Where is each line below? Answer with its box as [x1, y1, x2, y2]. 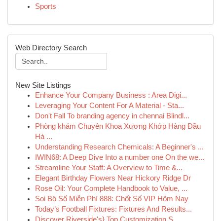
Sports [35, 2, 56, 10]
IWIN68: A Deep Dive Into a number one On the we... [35, 153, 204, 161]
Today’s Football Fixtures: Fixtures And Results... [35, 205, 192, 213]
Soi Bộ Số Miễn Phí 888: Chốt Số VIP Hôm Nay [35, 195, 188, 203]
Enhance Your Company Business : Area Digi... [35, 91, 187, 99]
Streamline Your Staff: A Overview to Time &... [35, 164, 183, 172]
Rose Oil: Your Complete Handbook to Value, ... [35, 184, 187, 192]
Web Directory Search [15, 43, 87, 52]
